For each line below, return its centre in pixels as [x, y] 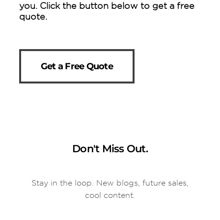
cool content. [110, 195]
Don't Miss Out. [110, 148]
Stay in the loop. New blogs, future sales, [110, 183]
